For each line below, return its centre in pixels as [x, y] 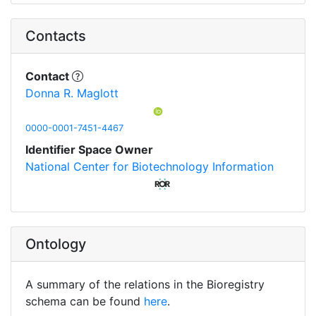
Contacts [56, 36]
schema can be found [85, 301]
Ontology [56, 244]
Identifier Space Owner [89, 149]
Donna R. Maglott [72, 93]
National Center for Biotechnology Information [150, 166]
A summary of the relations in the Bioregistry [145, 284]
